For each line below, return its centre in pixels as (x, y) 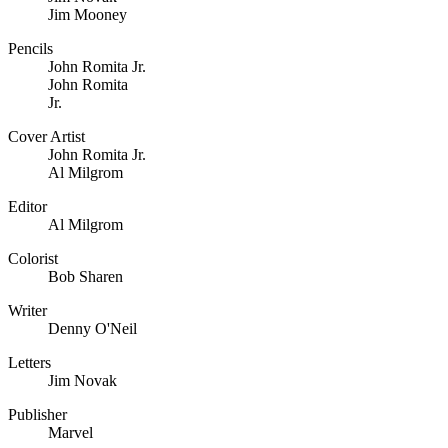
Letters (29, 362)
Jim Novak (82, 380)
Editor (27, 206)
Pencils (30, 48)
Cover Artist (46, 136)
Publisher (37, 414)
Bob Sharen (85, 276)
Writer (27, 310)
